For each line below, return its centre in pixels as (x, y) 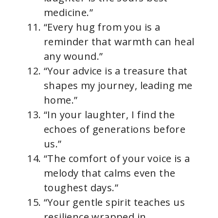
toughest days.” (81, 188)
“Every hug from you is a (102, 27)
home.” (61, 100)
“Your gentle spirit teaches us (114, 202)
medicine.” (69, 13)
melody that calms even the (110, 173)
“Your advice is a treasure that (116, 71)
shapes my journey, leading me (118, 86)
